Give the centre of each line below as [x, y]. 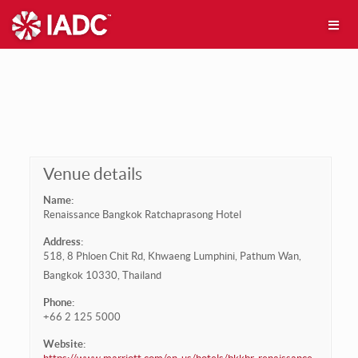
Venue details [92, 174]
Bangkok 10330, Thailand [102, 275]
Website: [64, 344]
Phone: [58, 302]
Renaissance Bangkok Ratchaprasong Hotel [142, 215]
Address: [63, 242]
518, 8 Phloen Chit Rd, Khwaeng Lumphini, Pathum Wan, [172, 256]
